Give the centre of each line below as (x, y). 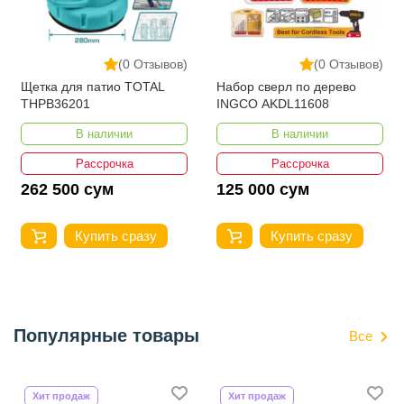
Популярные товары (106, 336)
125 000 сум (263, 190)
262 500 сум (67, 190)
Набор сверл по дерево (286, 87)
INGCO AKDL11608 (273, 104)
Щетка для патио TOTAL (93, 87)
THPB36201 (55, 104)
